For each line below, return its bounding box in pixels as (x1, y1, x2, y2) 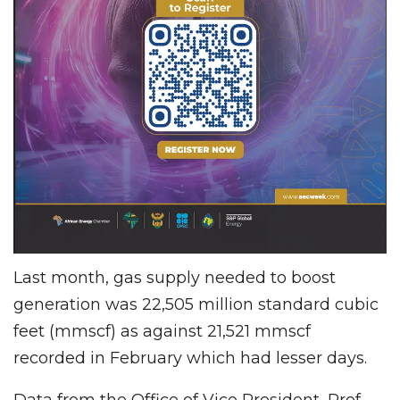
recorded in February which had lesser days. (13, 347, 367, 368)
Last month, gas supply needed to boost (13, 267, 336, 287)
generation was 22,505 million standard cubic (13, 294, 379, 314)
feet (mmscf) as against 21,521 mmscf (13, 321, 311, 341)
